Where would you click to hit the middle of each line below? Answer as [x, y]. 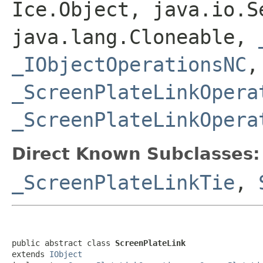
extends [31, 254]
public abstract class [63, 243]
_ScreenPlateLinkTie [123, 182]
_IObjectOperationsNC [129, 64]
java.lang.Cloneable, [135, 37]
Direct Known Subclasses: [136, 154]
